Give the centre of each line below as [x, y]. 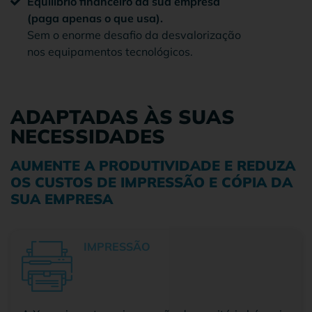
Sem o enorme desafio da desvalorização [134, 34]
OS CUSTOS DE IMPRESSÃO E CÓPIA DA [151, 182]
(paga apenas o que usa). [95, 18]
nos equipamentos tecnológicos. [110, 51]
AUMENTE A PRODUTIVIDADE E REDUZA [153, 165]
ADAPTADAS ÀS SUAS [123, 116]
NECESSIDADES [88, 136]
